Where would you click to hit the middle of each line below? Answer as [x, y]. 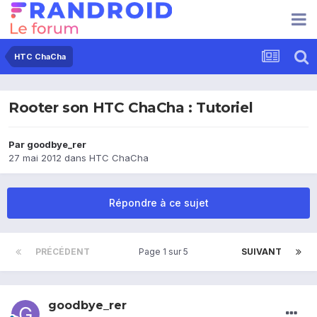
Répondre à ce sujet [158, 203]
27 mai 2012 [35, 158]
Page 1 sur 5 [166, 252]
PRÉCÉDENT [63, 252]
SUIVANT [261, 252]
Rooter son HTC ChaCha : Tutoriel [131, 108]
